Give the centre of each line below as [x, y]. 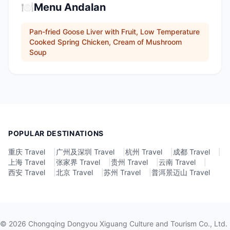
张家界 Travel [78, 162]
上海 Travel [27, 162]
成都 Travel [191, 152]
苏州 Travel [122, 172]
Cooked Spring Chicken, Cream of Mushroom [106, 42]
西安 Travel [27, 172]
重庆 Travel [27, 152]
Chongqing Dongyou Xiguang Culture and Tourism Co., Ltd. [127, 224]
